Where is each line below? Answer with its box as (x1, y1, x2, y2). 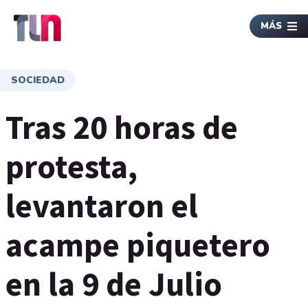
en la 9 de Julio (5, 263, 222, 305)
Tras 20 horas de (5, 107, 238, 148)
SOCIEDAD (11, 74, 65, 87)
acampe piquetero (5, 224, 270, 265)
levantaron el (5, 185, 198, 226)
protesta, (5, 146, 137, 187)
